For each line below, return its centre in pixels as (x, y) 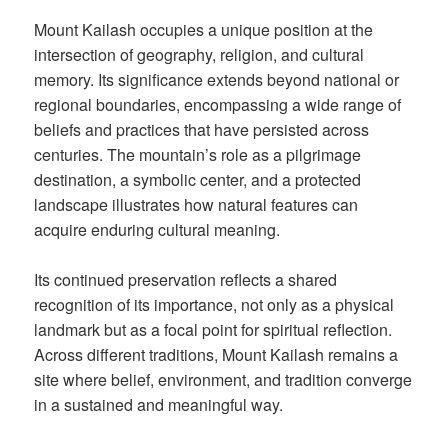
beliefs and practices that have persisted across (202, 129)
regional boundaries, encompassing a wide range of (218, 104)
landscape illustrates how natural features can (196, 204)
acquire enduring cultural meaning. (157, 229)
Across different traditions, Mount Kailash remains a (216, 355)
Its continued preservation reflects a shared (186, 280)
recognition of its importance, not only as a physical (214, 305)
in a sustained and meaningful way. (159, 405)
